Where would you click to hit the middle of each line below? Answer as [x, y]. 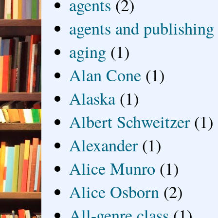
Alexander [104, 145]
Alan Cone [105, 75]
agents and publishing [142, 28]
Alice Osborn [114, 191]
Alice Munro [112, 168]
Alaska [92, 98]
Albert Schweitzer [130, 121]
